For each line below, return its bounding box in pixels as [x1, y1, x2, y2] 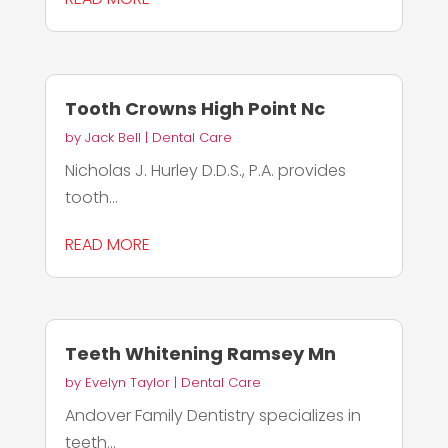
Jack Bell [84, 127, 141, 147]
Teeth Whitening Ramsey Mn [64, 340, 336, 366]
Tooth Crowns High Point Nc [64, 95, 325, 121]
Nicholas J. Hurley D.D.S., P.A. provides [64, 158, 346, 182]
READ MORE [64, 232, 150, 256]
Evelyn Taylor [84, 372, 170, 392]
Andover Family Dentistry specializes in [64, 403, 361, 427]
